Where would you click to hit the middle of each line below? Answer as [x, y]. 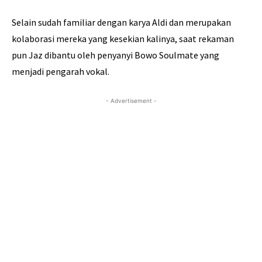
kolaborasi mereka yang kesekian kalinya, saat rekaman [123, 39]
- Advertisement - [131, 101]
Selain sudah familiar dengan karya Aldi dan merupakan [121, 23]
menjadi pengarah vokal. [61, 72]
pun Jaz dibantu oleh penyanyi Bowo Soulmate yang [116, 55]
